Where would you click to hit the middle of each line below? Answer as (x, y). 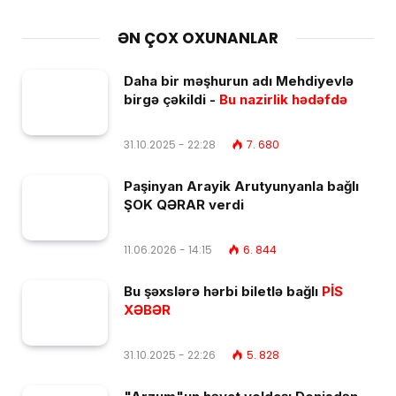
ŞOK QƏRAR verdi (184, 204)
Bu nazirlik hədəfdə (282, 99)
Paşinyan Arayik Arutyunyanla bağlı (241, 186)
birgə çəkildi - (170, 99)
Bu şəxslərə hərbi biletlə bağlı (223, 291)
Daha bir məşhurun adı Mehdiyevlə (239, 80)
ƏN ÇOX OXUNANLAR (198, 38)
